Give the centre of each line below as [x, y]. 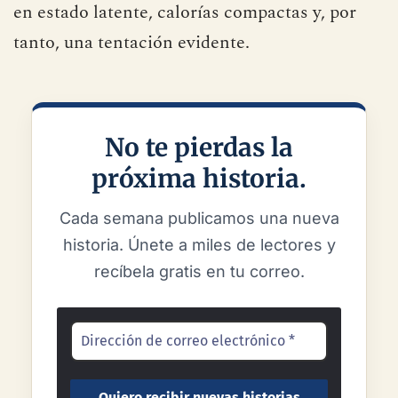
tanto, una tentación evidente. [131, 42]
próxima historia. [199, 178]
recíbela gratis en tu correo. [199, 271]
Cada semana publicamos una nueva [199, 218]
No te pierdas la [199, 147]
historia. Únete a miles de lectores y [199, 244]
